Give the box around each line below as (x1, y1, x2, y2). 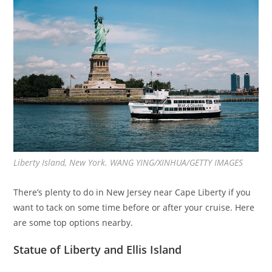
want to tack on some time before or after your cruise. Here (13, 202, 255, 214)
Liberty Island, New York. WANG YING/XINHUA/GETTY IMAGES (13, 157, 243, 169)
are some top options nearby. (13, 217, 134, 229)
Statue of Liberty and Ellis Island (13, 242, 182, 257)
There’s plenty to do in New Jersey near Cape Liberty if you (13, 186, 251, 199)
